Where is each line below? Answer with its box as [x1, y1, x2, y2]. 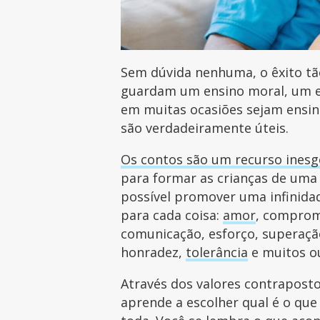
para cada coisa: [121, 206, 224, 224]
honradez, [121, 243, 186, 261]
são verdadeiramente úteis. [121, 119, 293, 136]
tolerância [186, 243, 249, 261]
